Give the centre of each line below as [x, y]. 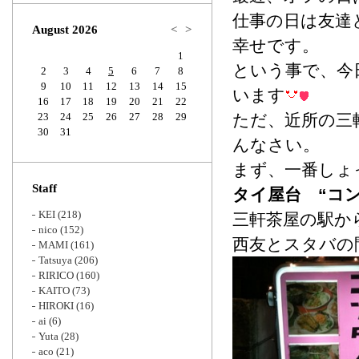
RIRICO [56, 275]
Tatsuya [55, 260]
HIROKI [56, 306]
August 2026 [65, 30]
